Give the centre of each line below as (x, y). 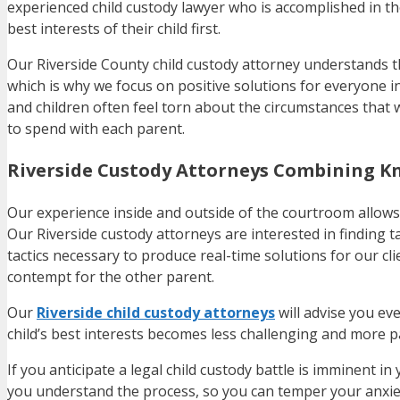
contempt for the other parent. (111, 277)
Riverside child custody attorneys (156, 313)
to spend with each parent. (96, 129)
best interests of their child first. (114, 29)
